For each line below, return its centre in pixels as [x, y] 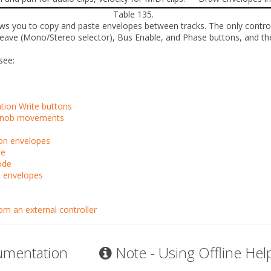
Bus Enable [139, 37]
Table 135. [134, 14]
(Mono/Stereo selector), [68, 37]
